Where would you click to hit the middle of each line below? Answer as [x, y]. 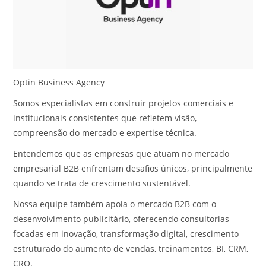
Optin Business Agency [59, 82]
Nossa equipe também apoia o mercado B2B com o [115, 204]
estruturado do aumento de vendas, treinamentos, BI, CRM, [131, 248]
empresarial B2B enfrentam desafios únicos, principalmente [133, 168]
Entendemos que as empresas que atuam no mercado [121, 153]
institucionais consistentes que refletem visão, [105, 118]
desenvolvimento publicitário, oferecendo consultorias [121, 218]
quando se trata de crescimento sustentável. [102, 183]
